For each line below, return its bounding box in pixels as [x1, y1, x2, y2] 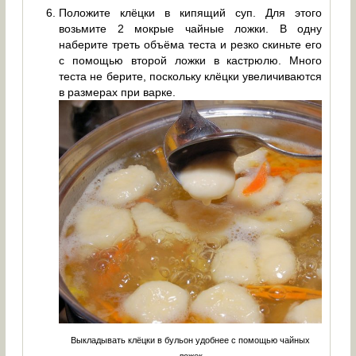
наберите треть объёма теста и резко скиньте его [59, 38, 323, 52]
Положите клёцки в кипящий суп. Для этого [59, 6, 323, 20]
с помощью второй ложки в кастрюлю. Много [59, 54, 323, 68]
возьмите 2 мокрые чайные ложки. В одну [59, 22, 323, 36]
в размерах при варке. [59, 86, 176, 99]
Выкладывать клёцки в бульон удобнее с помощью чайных [71, 335, 311, 346]
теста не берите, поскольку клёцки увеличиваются [59, 70, 323, 83]
